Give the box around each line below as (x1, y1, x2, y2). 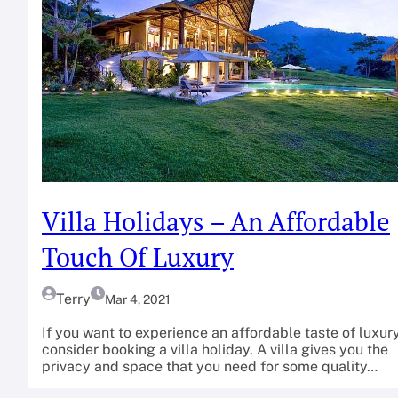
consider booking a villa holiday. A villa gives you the (42, 341, 388, 359)
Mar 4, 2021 (105, 291, 171, 306)
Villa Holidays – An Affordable (42, 204, 390, 239)
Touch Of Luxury (42, 240, 234, 275)
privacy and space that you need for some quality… (42, 358, 378, 376)
